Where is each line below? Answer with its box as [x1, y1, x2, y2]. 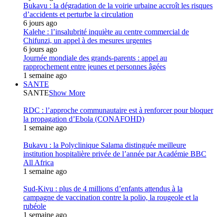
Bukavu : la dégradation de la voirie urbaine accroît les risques [23, 1, 213, 10]
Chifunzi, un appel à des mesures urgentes [23, 36, 152, 45]
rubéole [23, 202, 46, 210]
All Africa [23, 158, 54, 167]
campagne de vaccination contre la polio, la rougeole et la [23, 193, 198, 201]
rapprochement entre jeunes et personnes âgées [23, 62, 166, 71]
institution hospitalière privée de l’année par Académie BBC [23, 150, 206, 158]
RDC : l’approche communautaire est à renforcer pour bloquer [23, 106, 213, 114]
